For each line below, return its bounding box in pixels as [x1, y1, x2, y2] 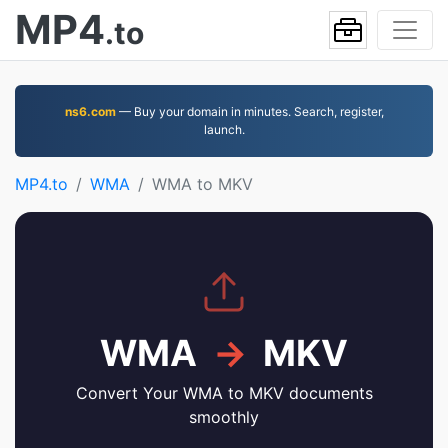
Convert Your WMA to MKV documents [75, 383, 373, 403]
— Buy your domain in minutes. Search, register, [115, 104, 384, 119]
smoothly [189, 407, 259, 427]
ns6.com [64, 104, 116, 119]
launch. [203, 122, 245, 137]
